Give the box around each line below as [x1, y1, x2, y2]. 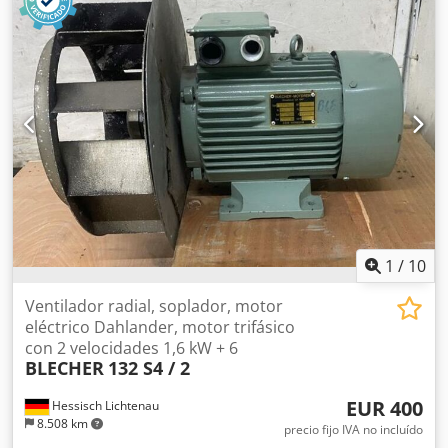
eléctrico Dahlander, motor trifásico [25, 315, 295, 338]
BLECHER [25, 355, 104, 380]
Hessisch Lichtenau [49, 396, 159, 414]
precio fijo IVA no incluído [284, 420, 423, 438]
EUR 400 [346, 394, 423, 422]
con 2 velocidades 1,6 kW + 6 [25, 336, 238, 359]
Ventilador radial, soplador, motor [25, 294, 283, 317]
